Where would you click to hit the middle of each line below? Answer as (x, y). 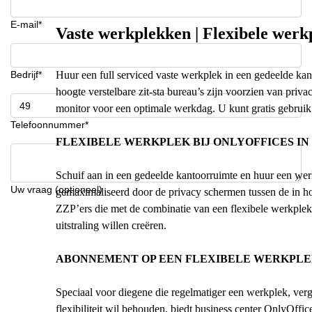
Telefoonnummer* (49, 125)
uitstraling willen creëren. (111, 225)
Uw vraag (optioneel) (56, 189)
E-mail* (26, 24)
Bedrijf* (26, 75)
